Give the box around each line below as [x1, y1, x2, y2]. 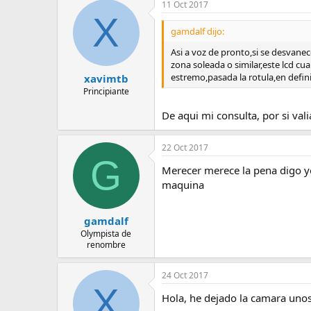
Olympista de [81, 228, 131, 239]
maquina [162, 177, 204, 192]
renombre [86, 239, 126, 251]
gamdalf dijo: [171, 25, 224, 37]
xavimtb [83, 71, 128, 85]
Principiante [83, 85, 129, 97]
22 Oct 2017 [162, 141, 208, 153]
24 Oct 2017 [162, 269, 208, 281]
